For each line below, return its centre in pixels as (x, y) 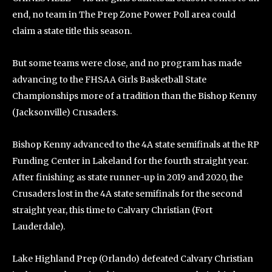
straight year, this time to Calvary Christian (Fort (112, 210)
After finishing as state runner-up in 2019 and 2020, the (127, 177)
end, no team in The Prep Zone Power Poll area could (124, 14)
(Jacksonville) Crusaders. (65, 112)
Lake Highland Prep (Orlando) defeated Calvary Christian (133, 258)
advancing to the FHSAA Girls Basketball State (109, 79)
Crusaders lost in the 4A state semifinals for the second (127, 193)
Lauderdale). (39, 226)
